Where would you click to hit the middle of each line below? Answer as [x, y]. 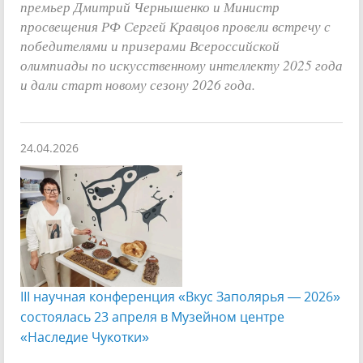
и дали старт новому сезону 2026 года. [138, 84]
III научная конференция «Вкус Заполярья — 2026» [180, 296]
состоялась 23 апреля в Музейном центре [152, 316]
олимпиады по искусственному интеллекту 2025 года [181, 64]
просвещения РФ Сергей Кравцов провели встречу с [175, 26]
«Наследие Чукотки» [85, 337]
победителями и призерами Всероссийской [150, 45]
